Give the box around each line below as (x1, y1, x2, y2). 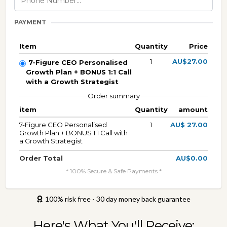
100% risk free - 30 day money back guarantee (45, 195, 191, 203)
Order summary (87, 92, 140, 100)
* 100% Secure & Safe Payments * (65, 167, 162, 175)
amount (178, 105, 208, 113)
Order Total (19, 154, 63, 162)
